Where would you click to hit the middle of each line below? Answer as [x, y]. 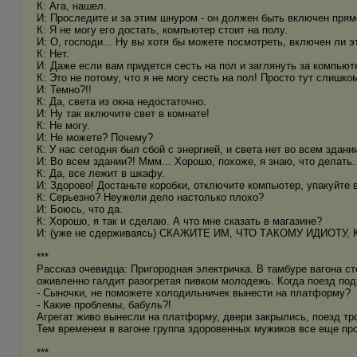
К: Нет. [53, 54]
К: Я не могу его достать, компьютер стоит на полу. [162, 30]
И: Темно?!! [64, 90]
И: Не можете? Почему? [95, 137]
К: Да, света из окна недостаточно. [122, 102]
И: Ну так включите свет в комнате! [123, 114]
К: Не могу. [63, 126]
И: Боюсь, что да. [80, 209]
